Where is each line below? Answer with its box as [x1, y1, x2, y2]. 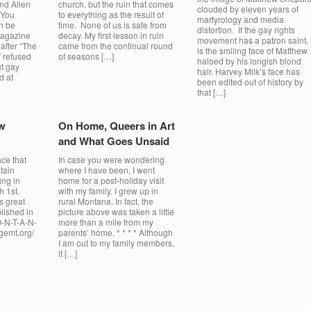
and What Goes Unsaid [58, 133, 169, 149]
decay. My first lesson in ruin [58, 29, 164, 41]
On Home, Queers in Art [58, 118, 175, 133]
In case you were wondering [58, 153, 165, 165]
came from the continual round [58, 40, 173, 51]
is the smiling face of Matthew [196, 44, 308, 56]
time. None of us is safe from [58, 19, 167, 31]
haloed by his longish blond [196, 55, 301, 67]
